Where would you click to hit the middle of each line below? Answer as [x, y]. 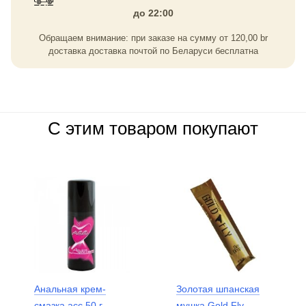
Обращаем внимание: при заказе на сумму [129, 38]
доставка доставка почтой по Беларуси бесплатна [153, 51]
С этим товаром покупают [153, 128]
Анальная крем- [70, 289]
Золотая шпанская [218, 289]
